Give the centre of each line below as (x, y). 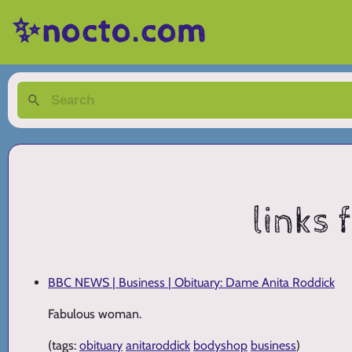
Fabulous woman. (95, 314)
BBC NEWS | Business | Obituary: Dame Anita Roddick (191, 283)
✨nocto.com (110, 32)
